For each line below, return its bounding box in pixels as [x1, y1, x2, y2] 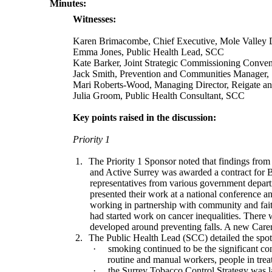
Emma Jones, [73, 47, 127, 58]
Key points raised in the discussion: [73, 112, 217, 123]
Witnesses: [73, 14, 117, 25]
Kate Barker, [73, 58, 124, 69]
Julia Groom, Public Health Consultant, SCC [73, 90, 245, 101]
